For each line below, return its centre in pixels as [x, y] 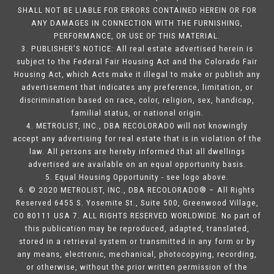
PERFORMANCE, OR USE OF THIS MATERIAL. [137, 36]
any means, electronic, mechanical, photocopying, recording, [137, 254]
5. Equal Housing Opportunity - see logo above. [137, 177]
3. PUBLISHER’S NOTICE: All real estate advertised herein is [137, 49]
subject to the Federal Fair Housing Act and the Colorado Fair [137, 62]
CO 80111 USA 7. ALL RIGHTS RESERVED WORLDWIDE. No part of [137, 216]
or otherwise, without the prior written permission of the [137, 267]
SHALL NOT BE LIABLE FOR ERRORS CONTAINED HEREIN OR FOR [137, 10]
